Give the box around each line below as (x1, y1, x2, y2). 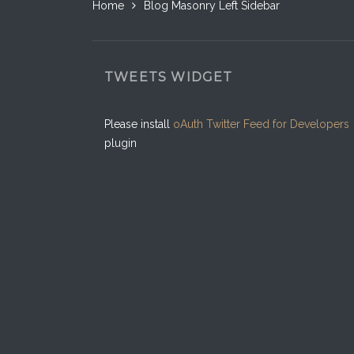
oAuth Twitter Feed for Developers (173, 118, 349, 130)
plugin (104, 137, 137, 149)
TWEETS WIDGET (104, 70, 233, 85)
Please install (104, 118, 173, 130)
